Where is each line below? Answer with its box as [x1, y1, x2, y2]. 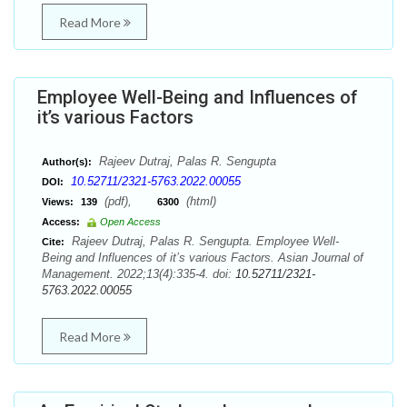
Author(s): [42, 156, 92, 167]
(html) [183, 194, 216, 208]
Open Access [100, 216, 161, 227]
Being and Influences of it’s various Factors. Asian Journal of [42, 251, 363, 264]
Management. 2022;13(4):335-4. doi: [42, 267, 235, 281]
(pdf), [101, 194, 157, 208]
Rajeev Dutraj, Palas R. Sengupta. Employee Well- [68, 234, 339, 248]
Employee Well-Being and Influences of [37, 86, 358, 108]
